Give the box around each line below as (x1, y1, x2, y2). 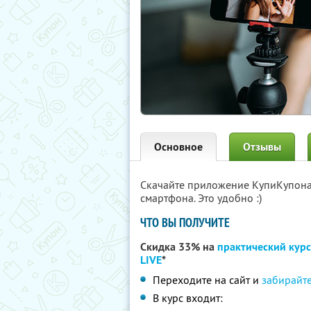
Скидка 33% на (140, 239, 217, 254)
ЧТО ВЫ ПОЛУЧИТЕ (140, 215, 230, 230)
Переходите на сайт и (153, 273, 262, 287)
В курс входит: (153, 291, 223, 305)
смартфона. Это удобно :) (140, 191, 262, 205)
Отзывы (243, 140, 281, 154)
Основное (154, 140, 203, 154)
